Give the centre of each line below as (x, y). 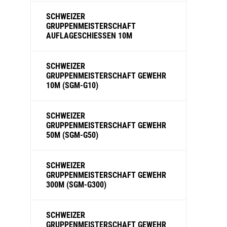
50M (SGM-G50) (72, 135)
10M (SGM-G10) (72, 85)
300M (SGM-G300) (76, 185)
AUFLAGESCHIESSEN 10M (89, 36)
